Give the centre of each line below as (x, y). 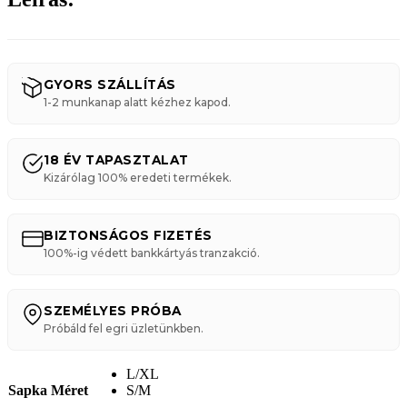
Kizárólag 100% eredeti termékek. (138, 177)
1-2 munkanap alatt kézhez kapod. (137, 102)
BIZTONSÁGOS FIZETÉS (128, 235)
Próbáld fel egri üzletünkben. (124, 328)
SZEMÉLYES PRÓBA (113, 310)
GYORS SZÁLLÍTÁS (110, 84)
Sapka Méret (48, 390)
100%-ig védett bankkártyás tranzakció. (152, 253)
